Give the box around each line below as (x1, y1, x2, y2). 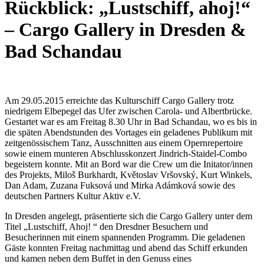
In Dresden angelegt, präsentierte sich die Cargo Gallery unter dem (5, 210, 252, 221)
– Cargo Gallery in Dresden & (5, 19, 246, 41)
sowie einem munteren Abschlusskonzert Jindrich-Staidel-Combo (5, 148, 247, 159)
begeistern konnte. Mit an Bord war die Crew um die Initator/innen (5, 159, 253, 169)
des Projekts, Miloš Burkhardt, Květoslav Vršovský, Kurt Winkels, (5, 169, 252, 180)
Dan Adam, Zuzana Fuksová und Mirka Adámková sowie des (5, 180, 235, 190)
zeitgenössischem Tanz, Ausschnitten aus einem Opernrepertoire (5, 137, 243, 148)
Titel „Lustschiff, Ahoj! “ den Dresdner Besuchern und (5, 221, 208, 232)
